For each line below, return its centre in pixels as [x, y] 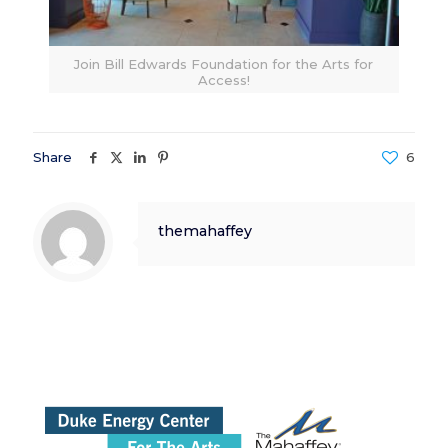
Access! [223, 80]
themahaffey [205, 231]
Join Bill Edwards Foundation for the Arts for [224, 64]
